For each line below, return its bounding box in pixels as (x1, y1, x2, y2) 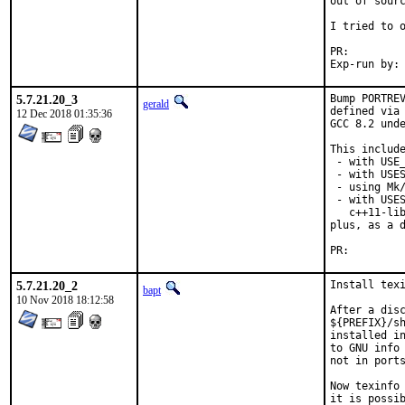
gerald (143, 98, 169, 110)
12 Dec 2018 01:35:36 (16, 108, 112, 120)
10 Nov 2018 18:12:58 (16, 294, 114, 306)
